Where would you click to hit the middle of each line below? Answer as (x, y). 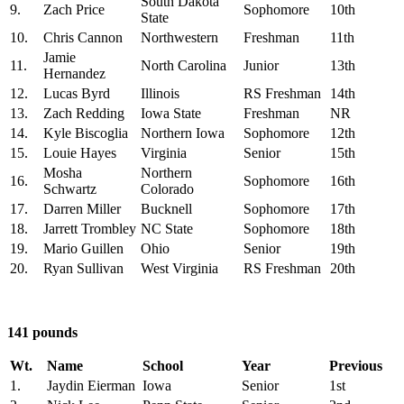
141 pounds (42, 332)
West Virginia (179, 268)
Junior (261, 65)
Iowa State (171, 113)
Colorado (167, 188)
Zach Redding (84, 113)
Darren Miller (82, 208)
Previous (356, 365)
